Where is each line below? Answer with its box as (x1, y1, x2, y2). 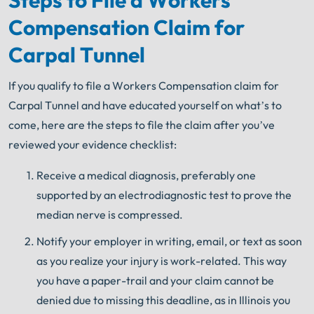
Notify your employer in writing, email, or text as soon (36, 234, 302, 249)
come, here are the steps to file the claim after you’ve (8, 118, 275, 132)
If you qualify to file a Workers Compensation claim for (8, 78, 279, 93)
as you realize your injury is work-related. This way (36, 254, 287, 268)
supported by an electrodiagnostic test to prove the (36, 188, 292, 203)
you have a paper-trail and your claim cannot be (36, 273, 274, 288)
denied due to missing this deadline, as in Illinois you (36, 293, 290, 308)
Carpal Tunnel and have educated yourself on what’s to (8, 98, 282, 113)
